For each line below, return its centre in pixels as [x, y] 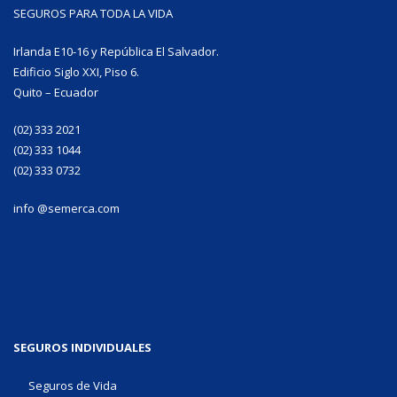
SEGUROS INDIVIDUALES [82, 348]
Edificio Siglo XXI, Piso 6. [76, 71]
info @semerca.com [66, 208]
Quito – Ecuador [56, 92]
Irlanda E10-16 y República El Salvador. [116, 51]
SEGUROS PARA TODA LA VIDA [93, 14]
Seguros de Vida [72, 385]
